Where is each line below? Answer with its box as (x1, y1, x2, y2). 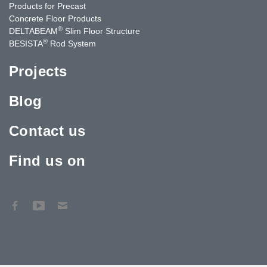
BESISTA (9, 38, 43, 48)
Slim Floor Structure (63, 26, 140, 36)
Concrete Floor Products (9, 13, 101, 23)
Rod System (48, 38, 96, 48)
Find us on (9, 152, 86, 169)
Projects (9, 63, 67, 79)
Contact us (9, 122, 86, 139)
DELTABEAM (9, 26, 58, 36)
